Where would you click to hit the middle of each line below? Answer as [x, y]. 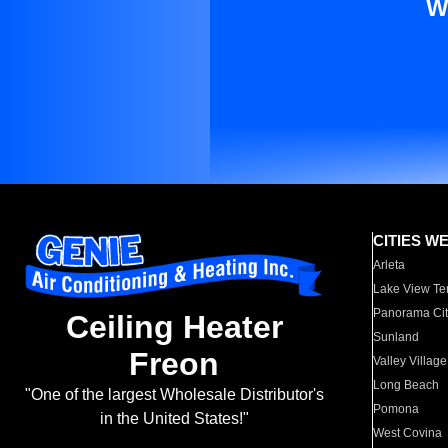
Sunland [396, 337]
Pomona [396, 409]
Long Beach [406, 385]
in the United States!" [174, 419]
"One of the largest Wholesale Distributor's [174, 395]
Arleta [389, 265]
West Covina [408, 433]
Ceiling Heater [174, 327]
